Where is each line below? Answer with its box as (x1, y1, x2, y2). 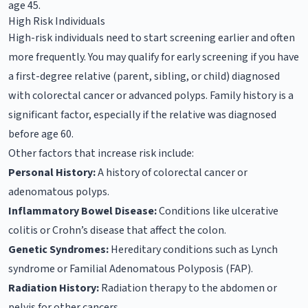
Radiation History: (8, 280, 99, 296)
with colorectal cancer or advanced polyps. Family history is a (8, 87, 294, 103)
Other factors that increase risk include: (8, 145, 194, 161)
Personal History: (8, 164, 96, 180)
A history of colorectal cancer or (96, 164, 247, 180)
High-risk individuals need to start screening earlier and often (8, 30, 295, 45)
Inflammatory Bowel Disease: (8, 203, 157, 219)
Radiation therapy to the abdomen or (99, 280, 277, 296)
